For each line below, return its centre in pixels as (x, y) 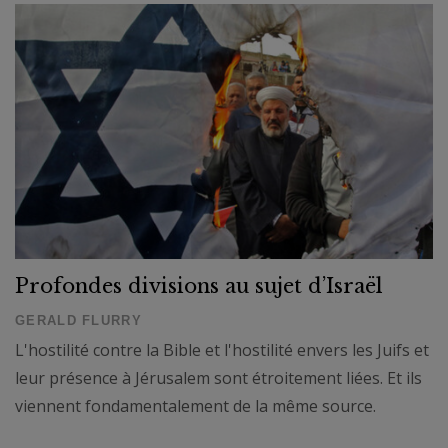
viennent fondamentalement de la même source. (195, 406)
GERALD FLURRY (78, 321)
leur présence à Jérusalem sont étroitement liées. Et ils (218, 378)
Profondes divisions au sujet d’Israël (199, 286)
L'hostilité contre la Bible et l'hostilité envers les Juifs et (222, 350)
